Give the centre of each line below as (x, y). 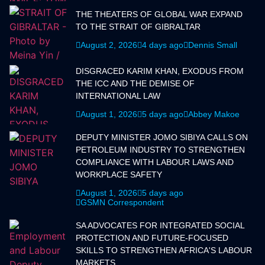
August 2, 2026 (109, 45)
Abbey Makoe (214, 114)
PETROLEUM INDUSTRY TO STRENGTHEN (160, 150)
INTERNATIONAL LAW (118, 96)
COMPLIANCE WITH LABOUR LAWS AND (155, 162)
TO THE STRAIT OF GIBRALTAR (138, 27)
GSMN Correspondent (122, 203)
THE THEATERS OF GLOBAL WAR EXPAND (159, 14)
